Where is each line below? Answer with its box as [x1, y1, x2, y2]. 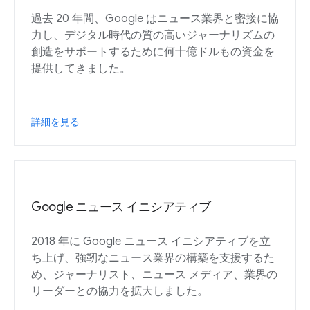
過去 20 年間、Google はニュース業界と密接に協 [31, 11, 279, 26]
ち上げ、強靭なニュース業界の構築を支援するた [31, 250, 275, 265]
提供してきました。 [31, 61, 131, 75]
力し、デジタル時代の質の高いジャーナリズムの [31, 28, 275, 42]
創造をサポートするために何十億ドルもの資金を [31, 44, 275, 59]
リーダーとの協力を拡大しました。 [31, 284, 208, 298]
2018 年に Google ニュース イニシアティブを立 [31, 234, 271, 248]
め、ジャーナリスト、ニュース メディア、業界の [31, 267, 277, 282]
